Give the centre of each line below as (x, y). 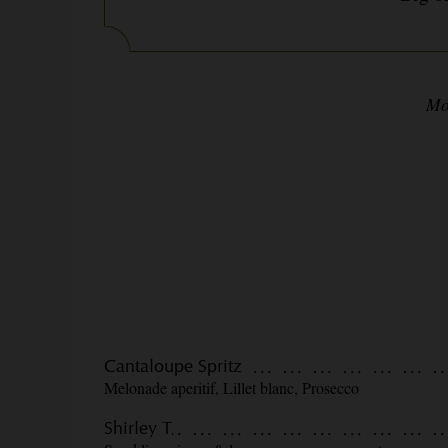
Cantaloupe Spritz (173, 366)
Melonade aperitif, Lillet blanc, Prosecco (231, 388)
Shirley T (138, 427)
